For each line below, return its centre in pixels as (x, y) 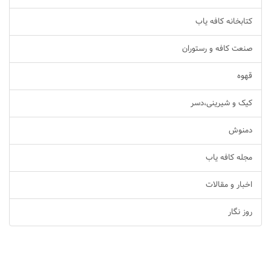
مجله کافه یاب (229, 158)
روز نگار (240, 212)
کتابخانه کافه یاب (224, 22)
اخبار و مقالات (229, 185)
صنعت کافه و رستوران (217, 49)
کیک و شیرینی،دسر (221, 103)
